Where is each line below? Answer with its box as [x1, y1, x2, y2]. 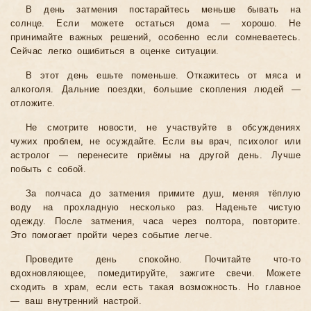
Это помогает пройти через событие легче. [10, 230, 212, 241]
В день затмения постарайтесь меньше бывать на [26, 5, 301, 15]
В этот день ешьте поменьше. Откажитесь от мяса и [26, 71, 301, 81]
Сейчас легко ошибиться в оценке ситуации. [10, 47, 219, 57]
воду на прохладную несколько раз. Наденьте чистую [10, 203, 301, 213]
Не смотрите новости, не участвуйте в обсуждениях [26, 123, 301, 133]
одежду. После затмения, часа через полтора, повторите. [10, 217, 301, 227]
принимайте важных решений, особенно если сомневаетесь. [10, 33, 301, 43]
